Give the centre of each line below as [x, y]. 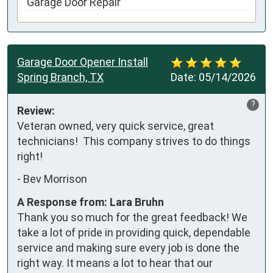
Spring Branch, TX [60, 77]
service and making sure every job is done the [128, 247]
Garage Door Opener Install [83, 62]
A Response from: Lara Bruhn [90, 202]
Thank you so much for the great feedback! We [132, 217]
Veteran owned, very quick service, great [115, 126]
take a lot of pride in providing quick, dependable [134, 232]
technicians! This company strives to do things [134, 141]
